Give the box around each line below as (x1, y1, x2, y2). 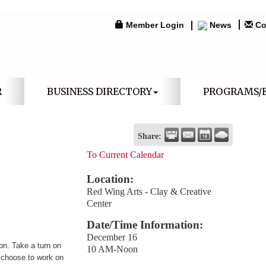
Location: (87, 173, 134, 185)
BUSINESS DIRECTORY (46, 85, 152, 97)
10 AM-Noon (87, 244, 138, 254)
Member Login (125, 20, 184, 30)
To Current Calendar (87, 150, 164, 160)
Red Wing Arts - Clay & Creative (87, 186, 212, 197)
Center (87, 198, 112, 208)
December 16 (87, 232, 138, 242)
